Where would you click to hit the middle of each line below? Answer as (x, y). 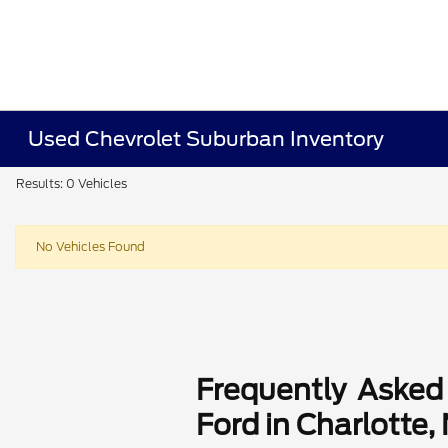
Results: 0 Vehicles (71, 183)
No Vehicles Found (90, 246)
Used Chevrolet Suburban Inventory (206, 139)
